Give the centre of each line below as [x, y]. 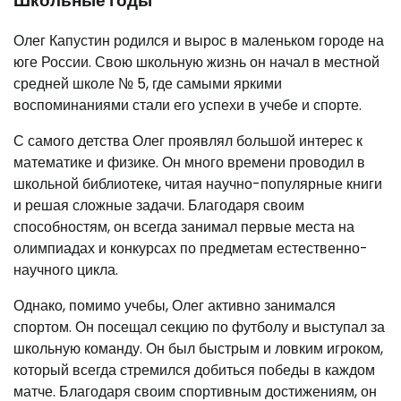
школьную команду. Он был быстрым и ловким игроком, [198, 348]
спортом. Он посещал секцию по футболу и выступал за [199, 327]
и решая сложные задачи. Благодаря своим [159, 205]
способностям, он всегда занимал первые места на [184, 226]
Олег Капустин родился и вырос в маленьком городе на [199, 40]
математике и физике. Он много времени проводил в [189, 162]
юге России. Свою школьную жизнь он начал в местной [196, 62]
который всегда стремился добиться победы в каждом [194, 370]
